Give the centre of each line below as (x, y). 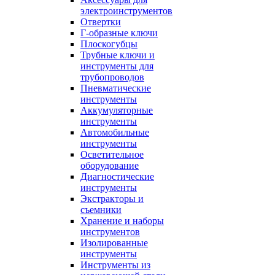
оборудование (110, 165)
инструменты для (117, 66)
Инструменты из (115, 265)
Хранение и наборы (122, 221)
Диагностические (117, 176)
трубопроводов (112, 77)
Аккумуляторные (117, 110)
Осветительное (112, 154)
